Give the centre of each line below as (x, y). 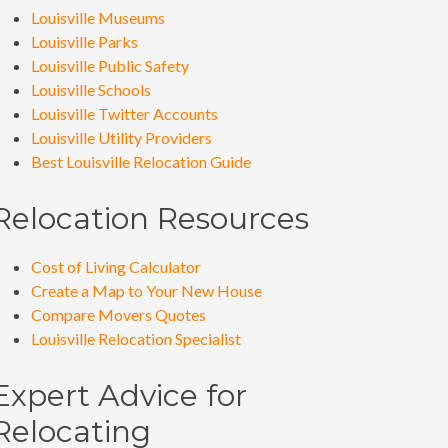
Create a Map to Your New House (146, 290)
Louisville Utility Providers (121, 137)
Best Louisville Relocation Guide (141, 161)
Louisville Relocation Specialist (136, 338)
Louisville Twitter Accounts (124, 113)
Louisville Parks (84, 41)
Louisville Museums (98, 17)
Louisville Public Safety (110, 65)
